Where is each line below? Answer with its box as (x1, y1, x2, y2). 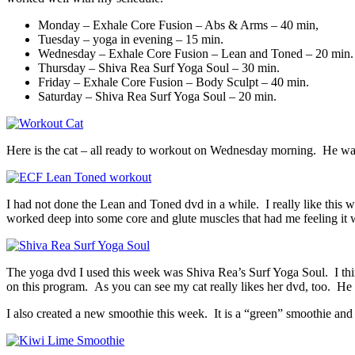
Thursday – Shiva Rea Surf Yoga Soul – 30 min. (38, 60, 280, 74)
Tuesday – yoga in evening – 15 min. (38, 32, 223, 46)
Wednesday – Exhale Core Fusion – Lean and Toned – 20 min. (38, 46, 353, 60)
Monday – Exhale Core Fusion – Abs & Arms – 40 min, (38, 17, 319, 32)
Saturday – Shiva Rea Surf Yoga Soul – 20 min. (38, 89, 277, 103)
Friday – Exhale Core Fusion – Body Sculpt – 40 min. (38, 74, 309, 89)
